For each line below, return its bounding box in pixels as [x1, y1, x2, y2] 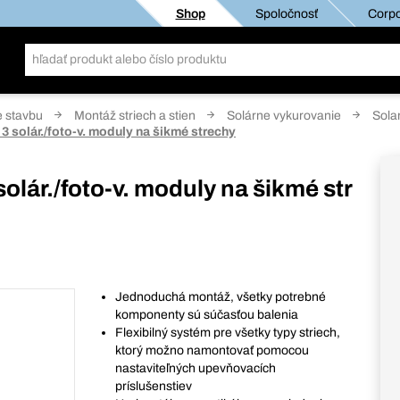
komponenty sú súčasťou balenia [115, 308, 299, 321]
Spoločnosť [254, 6, 317, 21]
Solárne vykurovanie [227, 109, 341, 122]
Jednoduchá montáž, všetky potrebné [115, 290, 327, 304]
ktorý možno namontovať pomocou [115, 344, 310, 357]
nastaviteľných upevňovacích [115, 362, 277, 375]
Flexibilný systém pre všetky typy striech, [115, 326, 341, 339]
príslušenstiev [115, 379, 193, 393]
